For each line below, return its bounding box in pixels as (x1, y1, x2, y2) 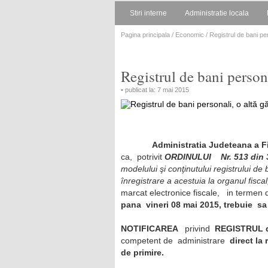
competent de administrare (121, 236, 230, 245)
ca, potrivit (121, 152, 165, 162)
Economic (175, 31, 204, 38)
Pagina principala (121, 31, 170, 38)
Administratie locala (185, 9, 249, 17)
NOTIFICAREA (121, 224, 180, 233)
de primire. (121, 248, 164, 257)
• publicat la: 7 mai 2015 (121, 86, 189, 93)
